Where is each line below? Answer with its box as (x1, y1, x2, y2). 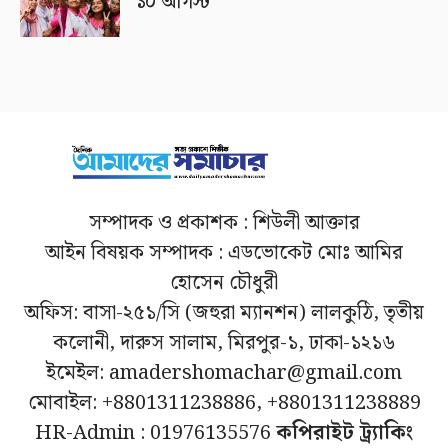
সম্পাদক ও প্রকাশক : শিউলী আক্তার (88, 206, 360, 239)
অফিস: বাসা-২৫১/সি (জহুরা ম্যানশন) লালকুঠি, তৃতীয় (24, 296, 424, 329)
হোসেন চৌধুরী (170, 266, 278, 299)
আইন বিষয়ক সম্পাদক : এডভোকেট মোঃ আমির (45, 236, 403, 269)
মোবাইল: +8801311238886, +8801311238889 (27, 386, 421, 419)
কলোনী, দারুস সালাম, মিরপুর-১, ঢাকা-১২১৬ (52, 326, 396, 359)
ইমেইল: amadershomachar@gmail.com (46, 356, 402, 389)
